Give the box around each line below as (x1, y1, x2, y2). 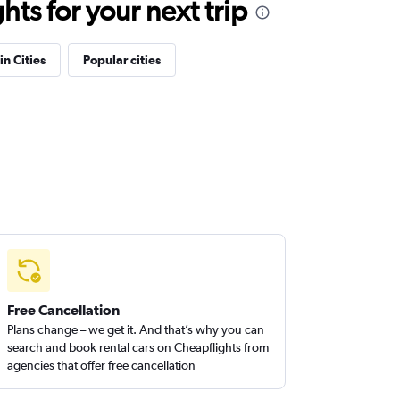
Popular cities (82, 53, 161, 67)
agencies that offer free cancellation (7, 358, 196, 372)
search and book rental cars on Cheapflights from (7, 340, 270, 354)
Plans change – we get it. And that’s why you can (7, 322, 265, 337)
